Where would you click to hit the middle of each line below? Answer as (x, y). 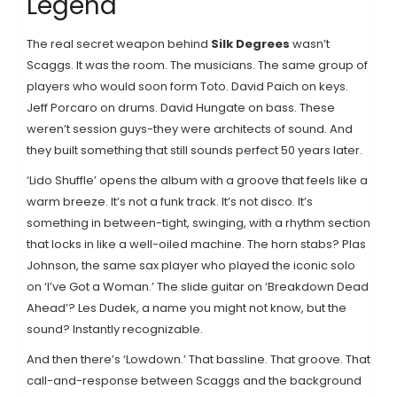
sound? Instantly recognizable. (115, 330)
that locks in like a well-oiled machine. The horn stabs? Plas (196, 245)
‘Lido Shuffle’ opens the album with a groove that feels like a (197, 181)
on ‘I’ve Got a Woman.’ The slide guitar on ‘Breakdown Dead (198, 287)
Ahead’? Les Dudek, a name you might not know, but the (187, 308)
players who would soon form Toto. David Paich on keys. (187, 87)
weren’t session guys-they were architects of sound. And (190, 129)
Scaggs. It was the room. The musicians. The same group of (197, 66)
